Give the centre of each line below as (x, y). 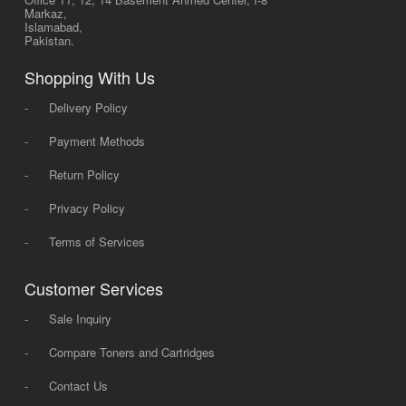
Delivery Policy (88, 107)
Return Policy (84, 174)
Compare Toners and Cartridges (131, 352)
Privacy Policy (87, 208)
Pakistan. (49, 40)
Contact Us (78, 385)
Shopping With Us (89, 77)
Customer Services (93, 288)
